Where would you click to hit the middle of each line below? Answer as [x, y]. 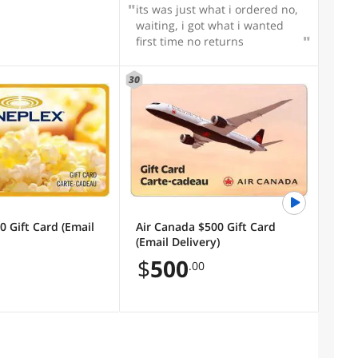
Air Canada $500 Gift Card [206, 226]
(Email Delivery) [178, 241]
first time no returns [190, 41]
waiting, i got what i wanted [210, 25]
